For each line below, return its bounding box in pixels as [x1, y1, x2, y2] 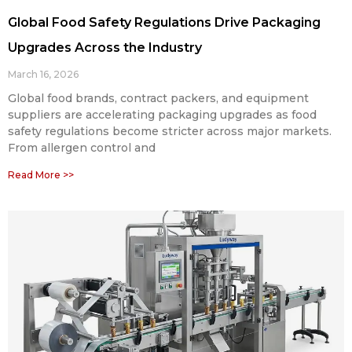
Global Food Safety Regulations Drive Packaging [8, 14, 321, 30]
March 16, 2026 [8, 68, 79, 80]
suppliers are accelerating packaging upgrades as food [8, 107, 317, 122]
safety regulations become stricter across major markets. [8, 123, 332, 138]
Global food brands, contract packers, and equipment [8, 90, 309, 105]
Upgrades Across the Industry [8, 39, 202, 55]
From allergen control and [8, 140, 156, 155]
